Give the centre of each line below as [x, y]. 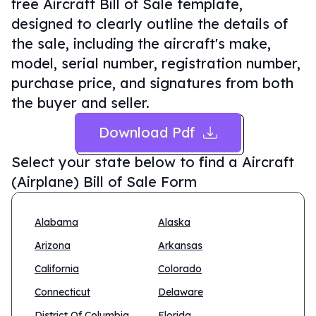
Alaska [174, 222]
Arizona [53, 245]
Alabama [56, 222]
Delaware [181, 292]
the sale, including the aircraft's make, [141, 43]
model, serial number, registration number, [156, 63]
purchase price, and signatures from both [152, 83]
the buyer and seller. [80, 103]
